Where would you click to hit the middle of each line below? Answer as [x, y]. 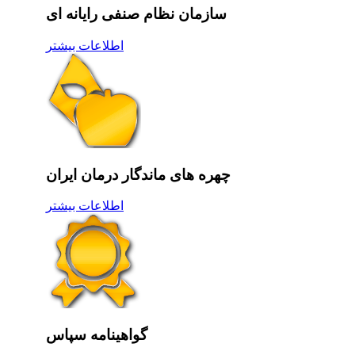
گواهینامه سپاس [97, 335]
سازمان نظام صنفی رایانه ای [136, 14]
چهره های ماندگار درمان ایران [138, 174]
